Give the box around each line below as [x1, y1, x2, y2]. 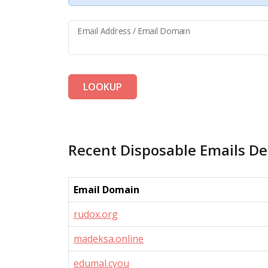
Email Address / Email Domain [78, 25, 191, 37]
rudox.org [74, 208, 118, 221]
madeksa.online [74, 232, 144, 245]
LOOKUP [83, 80, 122, 93]
